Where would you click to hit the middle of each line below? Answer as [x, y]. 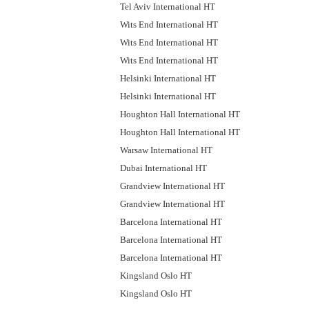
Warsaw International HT [166, 150]
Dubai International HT [163, 168]
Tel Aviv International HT [168, 7]
